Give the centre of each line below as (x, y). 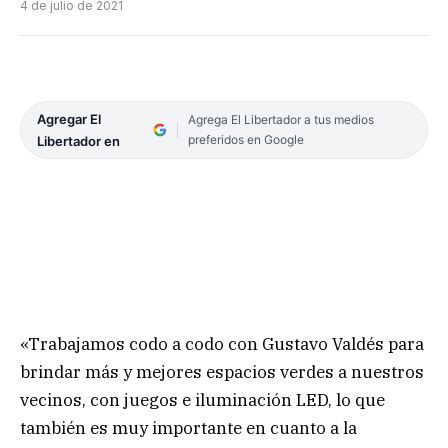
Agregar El (69, 119)
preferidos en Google (245, 140)
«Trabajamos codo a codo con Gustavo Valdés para (222, 344)
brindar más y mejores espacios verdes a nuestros (222, 372)
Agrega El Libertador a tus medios (280, 120)
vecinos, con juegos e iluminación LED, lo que (202, 400)
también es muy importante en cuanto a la (188, 428)
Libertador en (78, 141)
